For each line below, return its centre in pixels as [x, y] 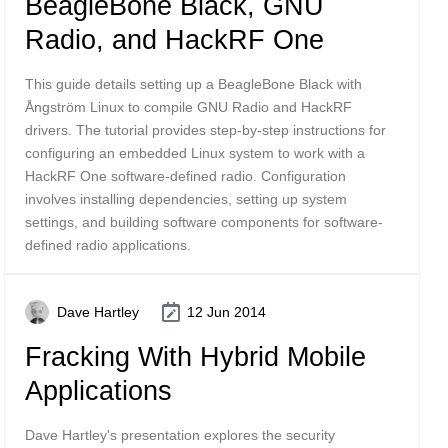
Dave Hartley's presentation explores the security [180, 435]
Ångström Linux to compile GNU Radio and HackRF [188, 107]
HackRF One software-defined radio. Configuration [185, 176]
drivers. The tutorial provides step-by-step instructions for [205, 130]
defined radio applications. [108, 245]
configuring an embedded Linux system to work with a [195, 153]
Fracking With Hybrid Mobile [195, 356]
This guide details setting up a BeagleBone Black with [193, 84]
